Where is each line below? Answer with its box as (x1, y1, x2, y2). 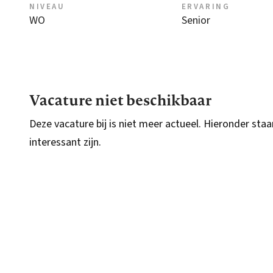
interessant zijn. (29, 135, 101, 151)
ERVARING (181, 1, 230, 13)
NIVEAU (29, 1, 65, 13)
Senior (181, 13, 210, 29)
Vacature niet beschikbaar (29, 90, 211, 111)
